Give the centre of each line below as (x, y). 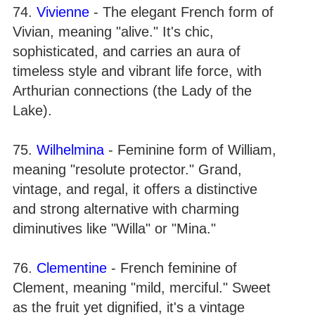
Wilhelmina (70, 150)
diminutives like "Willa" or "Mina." (114, 229)
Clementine (72, 268)
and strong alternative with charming (126, 209)
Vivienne (63, 12)
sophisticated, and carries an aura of (127, 51)
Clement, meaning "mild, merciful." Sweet (142, 288)
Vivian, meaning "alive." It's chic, (113, 32)
